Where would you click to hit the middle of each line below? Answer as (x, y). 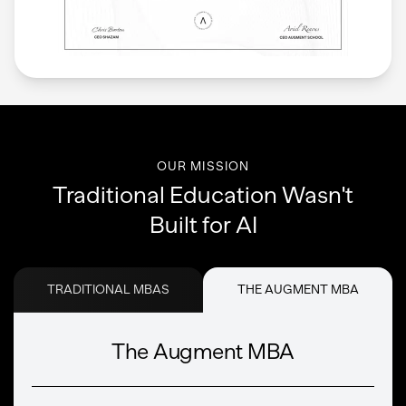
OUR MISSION (203, 166)
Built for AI (203, 224)
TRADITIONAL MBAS (108, 289)
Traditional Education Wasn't (203, 194)
